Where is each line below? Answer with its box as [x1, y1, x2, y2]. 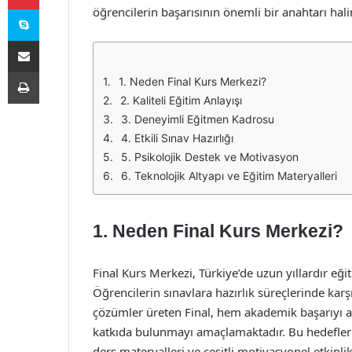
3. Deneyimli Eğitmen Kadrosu [121, 112, 274, 126]
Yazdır [38, 65, 68, 78]
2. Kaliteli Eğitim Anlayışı [120, 93, 242, 107]
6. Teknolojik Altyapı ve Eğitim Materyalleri [121, 169, 337, 182]
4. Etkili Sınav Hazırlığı [121, 131, 233, 145]
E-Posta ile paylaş [38, 34, 69, 46]
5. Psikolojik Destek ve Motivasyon [121, 150, 299, 163]
